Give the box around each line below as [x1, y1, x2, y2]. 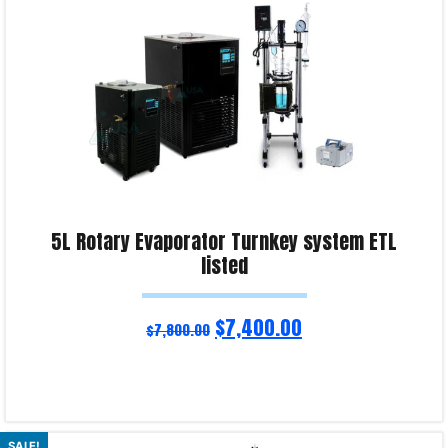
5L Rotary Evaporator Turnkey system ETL [51, 226, 397, 258]
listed [200, 250, 248, 282]
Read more [5, 424, 87, 445]
